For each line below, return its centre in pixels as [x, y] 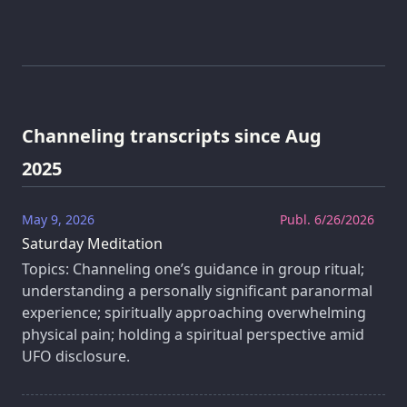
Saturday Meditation [92, 243]
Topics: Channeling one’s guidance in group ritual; [193, 268]
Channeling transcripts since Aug [172, 135]
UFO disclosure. [76, 356]
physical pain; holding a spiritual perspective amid [193, 334]
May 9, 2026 [58, 220]
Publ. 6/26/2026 [327, 220]
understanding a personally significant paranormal [197, 290]
